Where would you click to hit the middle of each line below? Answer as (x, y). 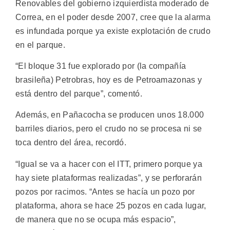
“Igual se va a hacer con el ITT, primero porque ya (109, 164)
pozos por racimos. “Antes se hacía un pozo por (105, 191)
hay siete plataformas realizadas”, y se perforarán (109, 178)
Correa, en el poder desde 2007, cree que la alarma (113, 17)
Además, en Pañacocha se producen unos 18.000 (110, 115)
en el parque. (40, 45)
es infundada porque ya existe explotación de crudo (113, 31)
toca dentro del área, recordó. (71, 143)
